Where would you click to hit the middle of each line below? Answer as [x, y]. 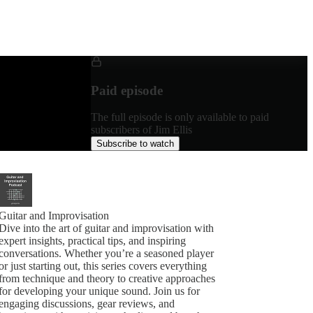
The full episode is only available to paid [180, 117]
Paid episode [127, 90]
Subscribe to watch [136, 144]
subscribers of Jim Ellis [142, 130]
